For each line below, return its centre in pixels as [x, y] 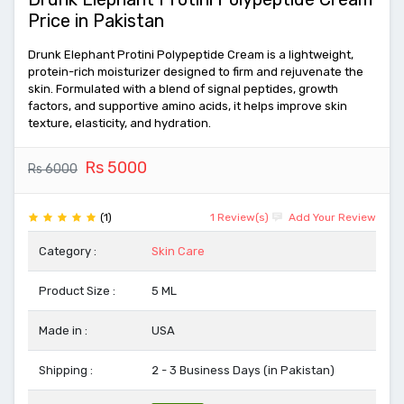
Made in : [63, 331]
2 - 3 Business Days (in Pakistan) [243, 370]
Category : [68, 251]
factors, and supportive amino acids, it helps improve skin [188, 106]
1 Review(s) [239, 217]
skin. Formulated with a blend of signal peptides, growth [183, 89]
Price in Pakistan [96, 21]
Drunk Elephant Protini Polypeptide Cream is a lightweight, [191, 55]
